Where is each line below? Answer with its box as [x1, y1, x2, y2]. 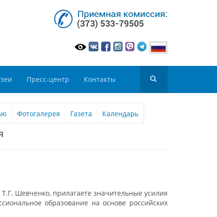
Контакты [84, 75, 116, 84]
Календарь [102, 109, 139, 119]
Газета [70, 109, 92, 119]
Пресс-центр [27, 75, 69, 84]
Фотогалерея [17, 109, 60, 119]
